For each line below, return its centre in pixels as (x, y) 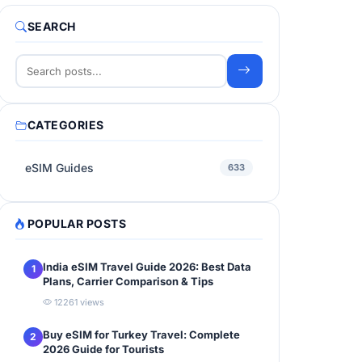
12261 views (78, 302)
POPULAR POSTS (76, 223)
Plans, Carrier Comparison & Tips (128, 281)
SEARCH (51, 26)
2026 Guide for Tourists (103, 349)
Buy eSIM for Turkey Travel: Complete (141, 334)
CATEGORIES (65, 124)
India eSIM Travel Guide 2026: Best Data (147, 266)
